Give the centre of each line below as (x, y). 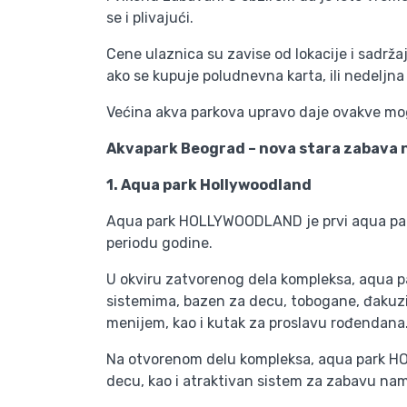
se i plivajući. (150, 18)
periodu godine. (159, 243)
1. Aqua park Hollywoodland (209, 185)
